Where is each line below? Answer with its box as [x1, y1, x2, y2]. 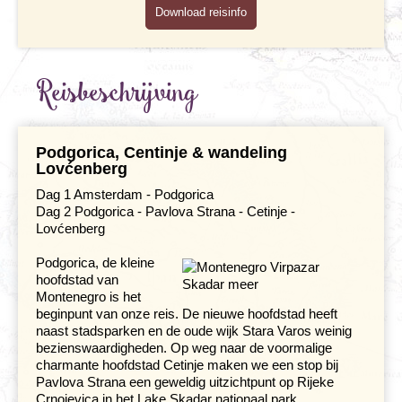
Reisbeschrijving [36, 71, 198, 116]
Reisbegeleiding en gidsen [127, 171, 275, 187]
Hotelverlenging [154, 94, 248, 109]
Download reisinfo [155, 4, 247, 19]
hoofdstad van [36, 271, 118, 287]
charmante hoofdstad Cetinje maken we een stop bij [36, 356, 338, 372]
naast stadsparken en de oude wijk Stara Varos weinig [36, 322, 352, 338]
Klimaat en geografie [143, 133, 259, 148]
